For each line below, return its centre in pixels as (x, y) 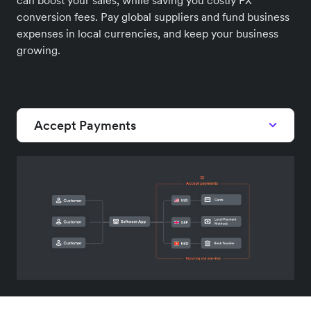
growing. (39, 50)
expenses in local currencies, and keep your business (148, 33)
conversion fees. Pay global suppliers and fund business (153, 16)
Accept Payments (85, 125)
